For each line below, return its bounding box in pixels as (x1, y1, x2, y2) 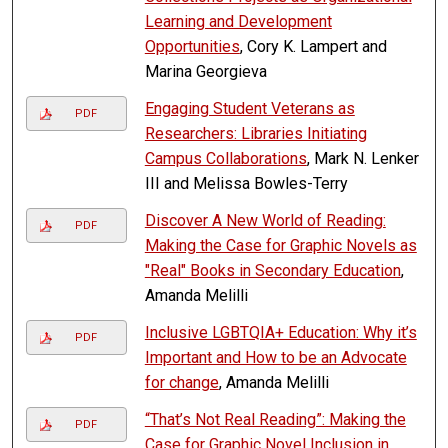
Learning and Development (144, 12, 332, 32)
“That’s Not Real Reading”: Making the (144, 410, 406, 430)
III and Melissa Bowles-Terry (144, 174, 348, 194)
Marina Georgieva (144, 62, 267, 82)
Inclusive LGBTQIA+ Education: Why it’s (144, 323, 417, 343)
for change (144, 373, 219, 393)
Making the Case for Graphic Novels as (144, 236, 417, 256)
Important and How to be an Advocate (144, 348, 407, 368)
